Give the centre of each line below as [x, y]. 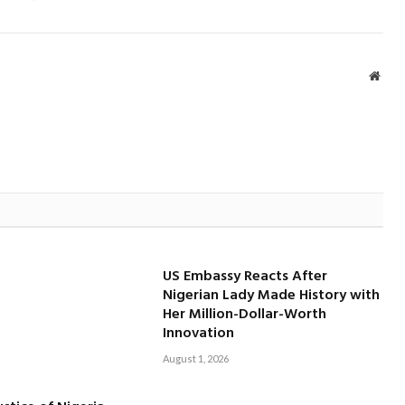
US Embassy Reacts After [245, 277]
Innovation [199, 334]
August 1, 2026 [196, 359]
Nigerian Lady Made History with [272, 296]
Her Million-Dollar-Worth [245, 315]
